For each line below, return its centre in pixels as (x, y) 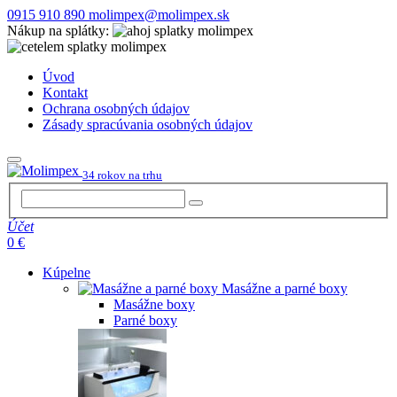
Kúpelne (66, 272)
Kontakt (65, 93)
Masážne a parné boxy (284, 288)
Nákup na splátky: (58, 31)
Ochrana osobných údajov (116, 109)
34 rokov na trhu (122, 175)
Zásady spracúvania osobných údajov (148, 125)
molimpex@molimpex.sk (159, 15)
